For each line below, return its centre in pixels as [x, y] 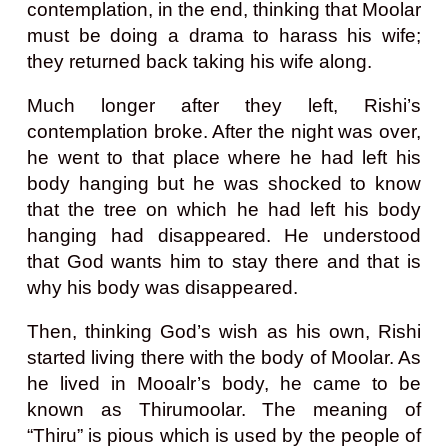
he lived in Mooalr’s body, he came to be [224, 383]
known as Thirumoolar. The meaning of [224, 409]
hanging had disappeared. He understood [224, 235]
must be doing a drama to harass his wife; [224, 35]
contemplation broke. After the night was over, [224, 131]
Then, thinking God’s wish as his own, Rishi [224, 331]
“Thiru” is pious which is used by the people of [224, 435]
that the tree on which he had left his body [224, 209]
